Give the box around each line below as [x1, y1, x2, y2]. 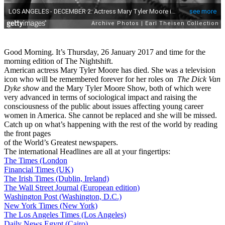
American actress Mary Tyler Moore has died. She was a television [4, 65, 215, 74]
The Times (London [4, 156, 67, 165]
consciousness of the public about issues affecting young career [4, 101, 203, 110]
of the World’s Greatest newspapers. [4, 138, 118, 147]
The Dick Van [177, 74, 220, 83]
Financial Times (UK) [4, 165, 73, 174]
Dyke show [4, 83, 39, 92]
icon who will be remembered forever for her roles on [4, 74, 177, 83]
